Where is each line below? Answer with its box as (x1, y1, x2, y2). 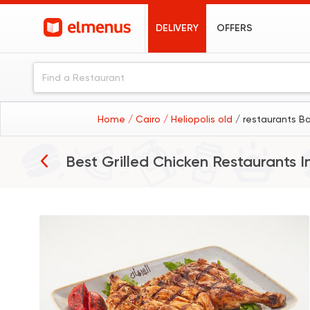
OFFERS (217, 22, 253, 34)
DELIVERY (156, 22, 199, 34)
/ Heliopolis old (163, 113, 235, 125)
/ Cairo (128, 113, 163, 125)
